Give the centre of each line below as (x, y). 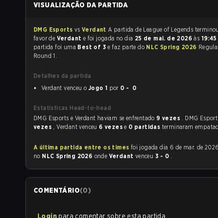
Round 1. (45, 56)
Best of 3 (93, 47)
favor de (45, 38)
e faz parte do (127, 47)
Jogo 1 (98, 88)
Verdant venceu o (65, 88)
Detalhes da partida (63, 76)
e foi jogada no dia (115, 38)
